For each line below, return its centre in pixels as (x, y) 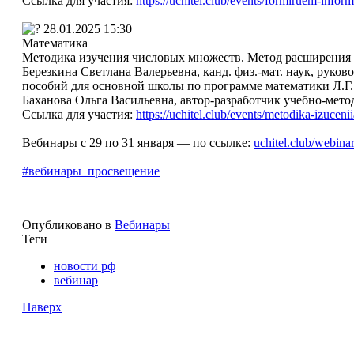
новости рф (85, 265)
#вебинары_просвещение (91, 171)
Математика (55, 43)
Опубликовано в (67, 224)
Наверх (42, 307)
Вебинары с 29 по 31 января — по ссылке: (138, 142)
